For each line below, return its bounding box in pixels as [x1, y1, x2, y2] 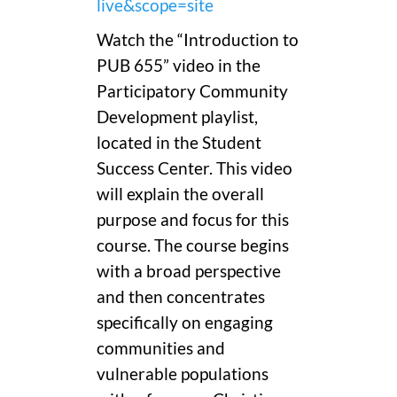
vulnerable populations [97, 363, 269, 384]
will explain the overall [97, 183, 264, 204]
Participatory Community [97, 81, 288, 101]
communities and [97, 338, 225, 358]
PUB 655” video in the [97, 55, 261, 75]
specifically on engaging [97, 312, 273, 332]
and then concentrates [97, 286, 265, 307]
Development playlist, [97, 106, 258, 127]
